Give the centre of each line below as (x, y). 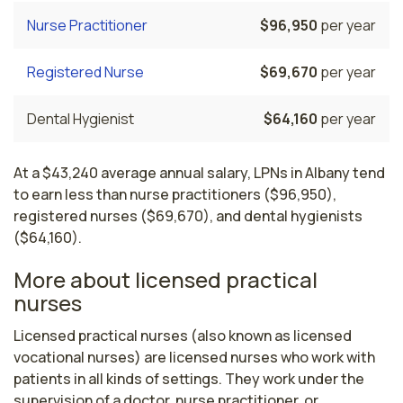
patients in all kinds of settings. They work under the (189, 378)
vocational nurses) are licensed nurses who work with (194, 357)
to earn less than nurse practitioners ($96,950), (175, 194)
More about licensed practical (166, 279)
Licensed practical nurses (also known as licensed (183, 335)
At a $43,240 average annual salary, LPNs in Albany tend (199, 172)
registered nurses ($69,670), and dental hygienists (188, 215)
